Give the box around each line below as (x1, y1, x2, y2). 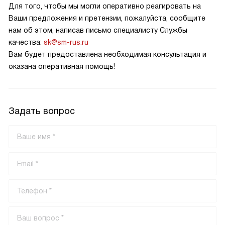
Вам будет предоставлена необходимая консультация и (9, 50, 206, 58)
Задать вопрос (9, 106, 75, 116)
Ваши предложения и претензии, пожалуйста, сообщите (9, 14, 205, 22)
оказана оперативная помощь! (9, 62, 115, 70)
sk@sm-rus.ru (44, 38, 88, 46)
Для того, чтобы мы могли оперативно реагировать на (9, 2, 201, 10)
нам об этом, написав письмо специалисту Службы (9, 26, 187, 34)
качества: (9, 38, 44, 46)
